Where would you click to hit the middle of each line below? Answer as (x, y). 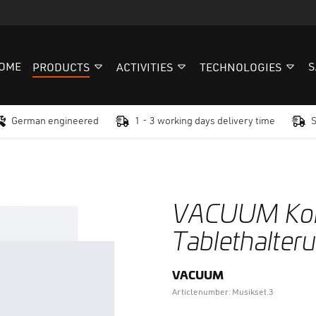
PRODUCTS (61, 68)
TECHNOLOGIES (241, 68)
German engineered (55, 121)
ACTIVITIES (144, 68)
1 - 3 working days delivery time (205, 121)
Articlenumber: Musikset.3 (223, 293)
